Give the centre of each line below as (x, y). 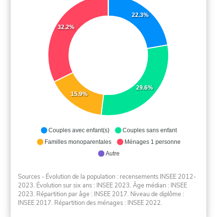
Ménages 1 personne (152, 142)
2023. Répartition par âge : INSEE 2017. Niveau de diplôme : (101, 194)
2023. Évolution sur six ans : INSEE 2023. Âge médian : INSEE (103, 185)
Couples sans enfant (149, 131)
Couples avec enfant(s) (79, 131)
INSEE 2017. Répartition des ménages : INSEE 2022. (90, 203)
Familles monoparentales (78, 142)
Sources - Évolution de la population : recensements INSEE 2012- (107, 177)
